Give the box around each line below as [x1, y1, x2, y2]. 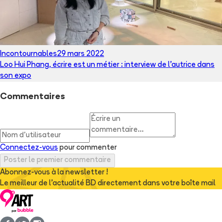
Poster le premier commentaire [4, 156, 111, 164]
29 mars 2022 [57, 51, 104, 58]
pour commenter [59, 144, 117, 152]
